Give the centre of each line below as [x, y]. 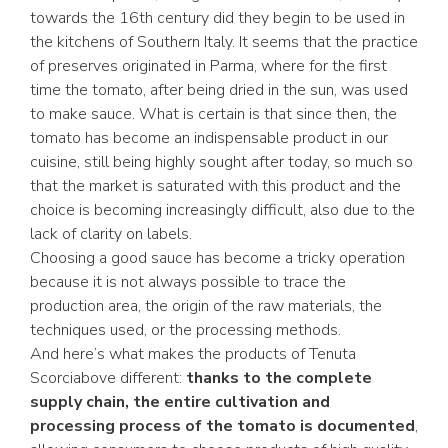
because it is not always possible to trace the [188, 282]
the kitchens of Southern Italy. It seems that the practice [224, 42]
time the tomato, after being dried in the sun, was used [219, 90]
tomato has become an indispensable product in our [209, 138]
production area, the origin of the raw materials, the [206, 306]
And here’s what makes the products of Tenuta [193, 354]
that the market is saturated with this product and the [215, 186]
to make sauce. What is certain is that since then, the [213, 114]
